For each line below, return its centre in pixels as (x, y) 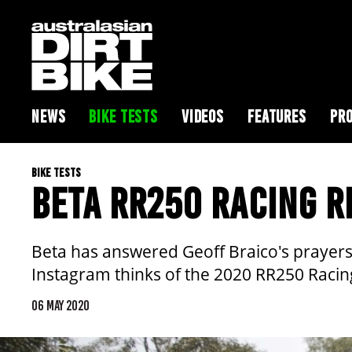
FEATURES (277, 117)
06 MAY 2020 (60, 306)
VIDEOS (203, 117)
